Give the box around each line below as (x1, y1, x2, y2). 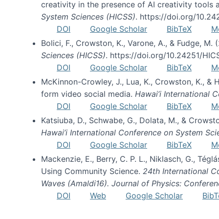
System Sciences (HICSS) (41, 12, 135, 22)
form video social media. (41, 89, 135, 99)
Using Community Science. (41, 166, 143, 176)
